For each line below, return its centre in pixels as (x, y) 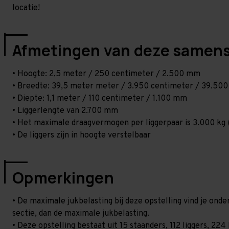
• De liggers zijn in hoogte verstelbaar (82, 135)
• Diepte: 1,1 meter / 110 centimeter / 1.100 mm (100, 99)
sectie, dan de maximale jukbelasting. (81, 214)
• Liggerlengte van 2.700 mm (65, 111)
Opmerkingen (63, 178)
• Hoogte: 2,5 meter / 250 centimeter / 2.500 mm (106, 74)
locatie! (26, 8)
